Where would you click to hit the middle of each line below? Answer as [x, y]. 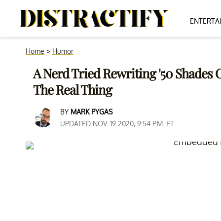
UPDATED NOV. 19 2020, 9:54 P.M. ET [117, 124]
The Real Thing [73, 90]
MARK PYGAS [92, 112]
